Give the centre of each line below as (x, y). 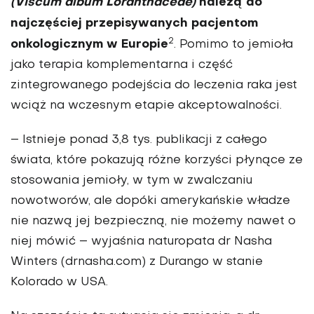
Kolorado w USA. (59, 283)
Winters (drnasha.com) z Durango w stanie (137, 262)
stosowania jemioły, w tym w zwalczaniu (131, 181)
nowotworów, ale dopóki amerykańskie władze (150, 202)
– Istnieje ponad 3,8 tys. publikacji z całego (139, 141)
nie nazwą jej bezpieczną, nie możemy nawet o (153, 222)
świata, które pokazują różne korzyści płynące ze (157, 161)
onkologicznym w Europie (89, 45)
